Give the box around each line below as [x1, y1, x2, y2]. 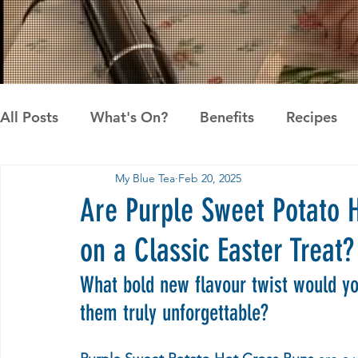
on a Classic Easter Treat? [80, 232, 354, 269]
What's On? [90, 107, 168, 126]
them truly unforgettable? [80, 300, 268, 326]
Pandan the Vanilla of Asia [101, 171, 274, 190]
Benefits [200, 107, 254, 126]
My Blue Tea [115, 170, 175, 185]
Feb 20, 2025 [178, 170, 241, 185]
